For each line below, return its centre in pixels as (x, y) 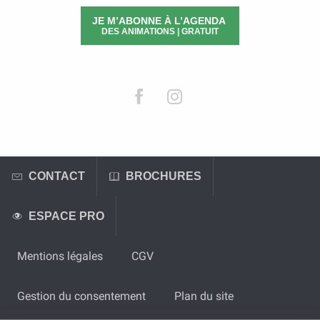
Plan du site (204, 296)
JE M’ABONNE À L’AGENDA (160, 21)
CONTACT (57, 176)
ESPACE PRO (66, 216)
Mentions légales (60, 256)
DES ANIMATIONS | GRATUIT (160, 32)
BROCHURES (164, 176)
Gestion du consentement (81, 296)
